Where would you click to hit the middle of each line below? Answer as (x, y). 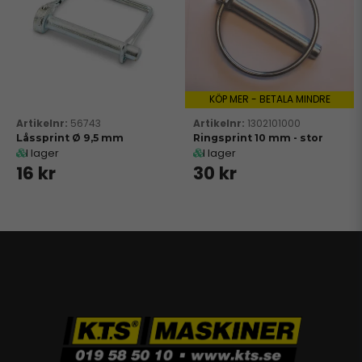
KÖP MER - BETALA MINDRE (269, 99)
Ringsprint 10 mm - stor (258, 138)
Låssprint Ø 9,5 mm (70, 138)
